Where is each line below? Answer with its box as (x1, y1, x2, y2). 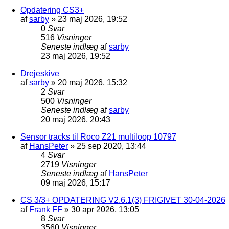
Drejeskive (20, 68, 59, 78)
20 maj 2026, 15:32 (58, 78, 127, 87)
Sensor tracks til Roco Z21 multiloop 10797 (20, 132, 176, 141)
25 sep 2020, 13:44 (77, 141, 146, 150)
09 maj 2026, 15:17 (41, 178, 110, 187)
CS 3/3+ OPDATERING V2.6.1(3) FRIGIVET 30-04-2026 (20, 195, 225, 204)
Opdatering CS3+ (20, 5, 84, 14)
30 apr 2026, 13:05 (71, 204, 139, 214)
